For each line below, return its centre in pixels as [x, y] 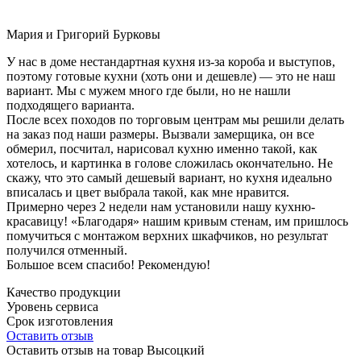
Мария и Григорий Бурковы [83, 34]
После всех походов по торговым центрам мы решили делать [175, 119]
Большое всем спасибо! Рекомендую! [108, 264]
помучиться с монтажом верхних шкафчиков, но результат [167, 235]
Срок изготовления [60, 321]
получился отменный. [67, 250]
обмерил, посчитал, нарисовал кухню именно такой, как [162, 148]
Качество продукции [64, 292]
